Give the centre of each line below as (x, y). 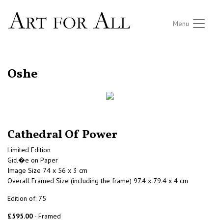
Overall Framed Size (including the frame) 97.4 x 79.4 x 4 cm (98, 181)
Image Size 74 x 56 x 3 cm (47, 171)
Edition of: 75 (27, 199)
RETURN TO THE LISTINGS (43, 63)
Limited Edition (29, 150)
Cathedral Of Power (62, 135)
